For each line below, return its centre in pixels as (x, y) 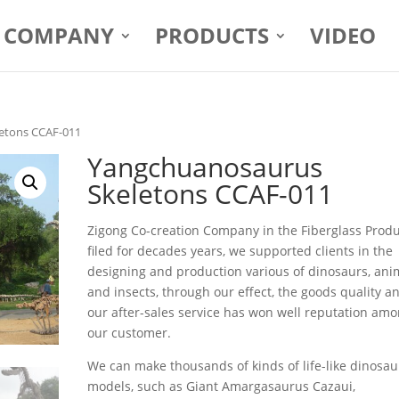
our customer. (130, 332)
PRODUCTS (212, 35)
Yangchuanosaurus (205, 167)
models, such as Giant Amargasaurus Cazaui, (222, 386)
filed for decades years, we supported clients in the (240, 250)
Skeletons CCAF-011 (211, 193)
